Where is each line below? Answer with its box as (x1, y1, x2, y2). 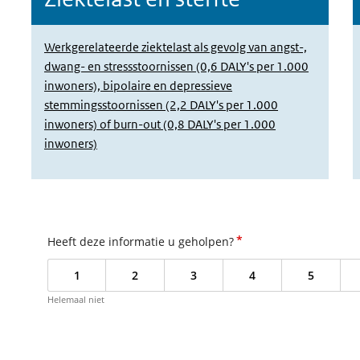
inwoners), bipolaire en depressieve (44, 78, 232, 93)
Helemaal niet (47, 293, 104, 305)
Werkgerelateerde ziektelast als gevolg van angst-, (44, 39, 307, 55)
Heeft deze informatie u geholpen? (47, 234, 234, 249)
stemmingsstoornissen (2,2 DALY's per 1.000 (44, 97, 278, 112)
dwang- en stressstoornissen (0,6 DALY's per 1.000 (44, 59, 309, 74)
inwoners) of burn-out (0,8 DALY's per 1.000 (44, 117, 276, 132)
